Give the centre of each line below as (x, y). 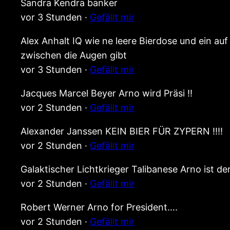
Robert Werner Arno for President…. (99, 207)
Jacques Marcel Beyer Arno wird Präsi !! (107, 93)
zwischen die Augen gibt (74, 55)
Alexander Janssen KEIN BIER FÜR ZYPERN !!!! (122, 131)
